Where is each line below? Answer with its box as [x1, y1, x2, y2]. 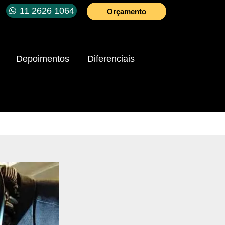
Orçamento [107, 7, 146, 16]
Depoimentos [16, 53, 69, 64]
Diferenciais [87, 53, 135, 64]
